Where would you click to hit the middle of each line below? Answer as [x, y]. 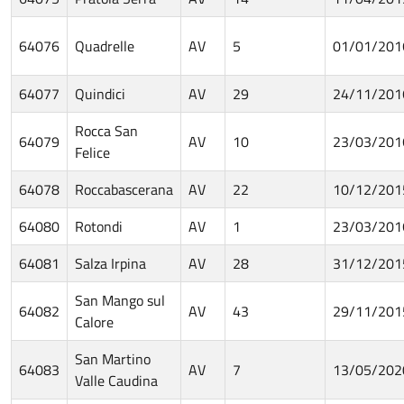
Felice [92, 152]
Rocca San [106, 130]
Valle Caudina [116, 380]
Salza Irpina [110, 263]
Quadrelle [105, 46]
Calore [94, 321]
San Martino [113, 358]
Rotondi [99, 226]
